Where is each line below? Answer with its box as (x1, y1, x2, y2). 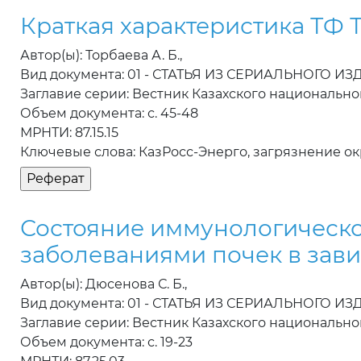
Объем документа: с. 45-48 (20, 106, 198, 122)
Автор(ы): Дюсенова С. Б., (20, 276, 187, 293)
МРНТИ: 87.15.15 (20, 125, 118, 141)
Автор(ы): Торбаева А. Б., (20, 48, 182, 64)
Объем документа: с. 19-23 (20, 334, 193, 351)
